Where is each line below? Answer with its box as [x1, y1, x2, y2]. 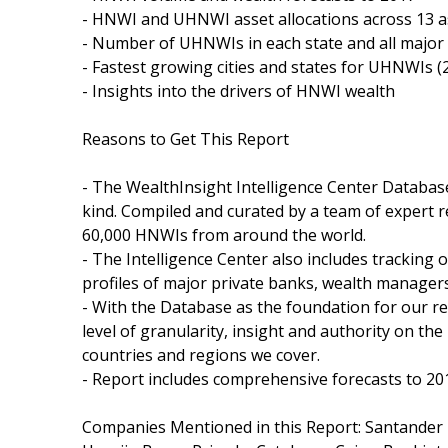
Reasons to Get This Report [82, 127, 289, 150]
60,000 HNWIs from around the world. [82, 223, 366, 246]
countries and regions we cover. [82, 343, 320, 366]
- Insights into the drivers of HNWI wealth [82, 79, 395, 102]
